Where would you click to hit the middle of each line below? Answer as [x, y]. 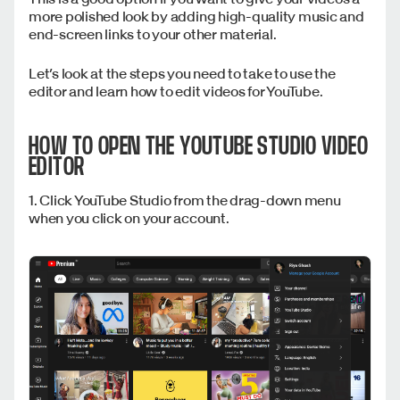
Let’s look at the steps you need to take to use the [182, 73]
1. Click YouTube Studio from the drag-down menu [185, 200]
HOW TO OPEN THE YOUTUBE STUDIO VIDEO [199, 146]
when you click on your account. [130, 217]
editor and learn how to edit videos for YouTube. [177, 91]
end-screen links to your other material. [153, 33]
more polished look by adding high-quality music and [196, 16]
